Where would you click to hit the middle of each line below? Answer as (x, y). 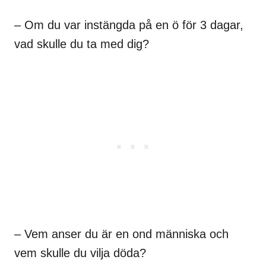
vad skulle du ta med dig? (82, 44)
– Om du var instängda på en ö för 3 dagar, (129, 25)
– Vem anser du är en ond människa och (121, 234)
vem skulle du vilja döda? (80, 253)
